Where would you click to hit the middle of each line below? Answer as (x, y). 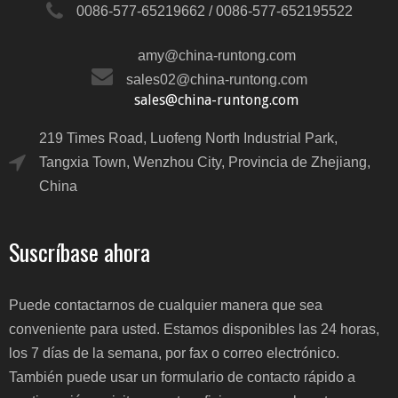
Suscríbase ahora (80, 252)
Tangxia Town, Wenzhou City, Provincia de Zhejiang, (205, 162)
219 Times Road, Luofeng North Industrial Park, (188, 138)
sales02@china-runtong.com (216, 80)
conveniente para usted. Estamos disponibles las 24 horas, (194, 329)
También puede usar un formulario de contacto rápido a (182, 377)
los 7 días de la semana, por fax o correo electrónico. (174, 353)
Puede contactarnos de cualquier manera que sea (166, 305)
